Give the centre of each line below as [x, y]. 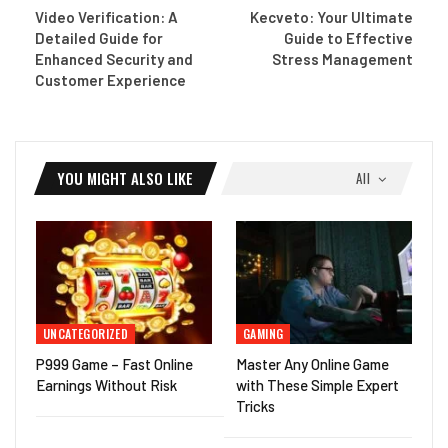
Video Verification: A [106, 16]
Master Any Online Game [312, 363]
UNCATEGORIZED [86, 333]
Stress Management [342, 58]
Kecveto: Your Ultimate [331, 16]
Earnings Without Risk [106, 384]
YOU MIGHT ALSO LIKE [125, 177]
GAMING [263, 333]
